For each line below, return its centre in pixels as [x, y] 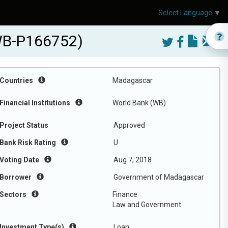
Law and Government [147, 205]
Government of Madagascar [159, 177]
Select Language [185, 13]
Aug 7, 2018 [133, 160]
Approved [129, 125]
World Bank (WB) [139, 103]
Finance [125, 194]
